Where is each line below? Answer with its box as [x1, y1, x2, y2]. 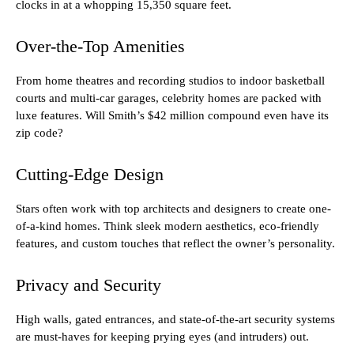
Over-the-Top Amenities [16, 36, 185, 57]
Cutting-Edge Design [16, 164, 164, 185]
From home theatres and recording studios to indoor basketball [16, 74, 325, 88]
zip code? [16, 126, 63, 140]
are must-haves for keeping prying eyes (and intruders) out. [16, 330, 309, 344]
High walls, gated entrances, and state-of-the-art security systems [16, 313, 335, 326]
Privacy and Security [16, 275, 161, 296]
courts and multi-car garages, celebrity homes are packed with [16, 92, 322, 105]
